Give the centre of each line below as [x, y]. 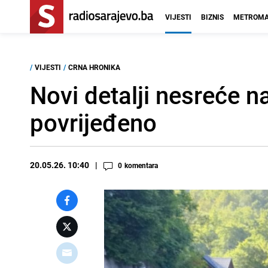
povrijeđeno [93, 123]
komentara [141, 165]
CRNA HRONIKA [94, 67]
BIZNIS [212, 17]
